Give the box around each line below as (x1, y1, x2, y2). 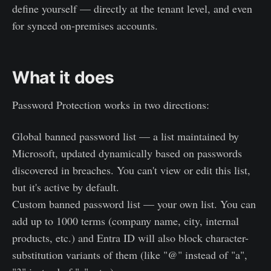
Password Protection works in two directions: (12, 97, 209, 112)
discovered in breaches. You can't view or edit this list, (12, 162, 250, 177)
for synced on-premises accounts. (12, 18, 158, 33)
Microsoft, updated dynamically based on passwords (12, 145, 242, 160)
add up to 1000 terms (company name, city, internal (12, 213, 239, 228)
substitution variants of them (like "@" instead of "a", (12, 247, 247, 262)
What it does (12, 67, 114, 88)
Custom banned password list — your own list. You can (12, 196, 256, 211)
